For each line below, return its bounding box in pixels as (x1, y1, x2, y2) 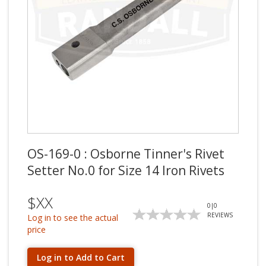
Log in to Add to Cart (37, 252, 125, 263)
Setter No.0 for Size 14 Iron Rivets (27, 162, 224, 179)
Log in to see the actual (27, 212, 118, 223)
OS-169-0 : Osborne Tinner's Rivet (27, 145, 224, 162)
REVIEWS (207, 211, 233, 219)
